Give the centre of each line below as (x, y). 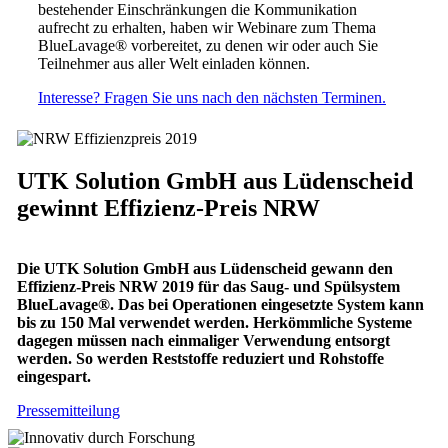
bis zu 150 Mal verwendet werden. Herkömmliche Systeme (214, 322)
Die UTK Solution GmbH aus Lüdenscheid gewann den (204, 268)
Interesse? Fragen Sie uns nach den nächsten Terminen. (212, 97)
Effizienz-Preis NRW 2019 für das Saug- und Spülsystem (208, 286)
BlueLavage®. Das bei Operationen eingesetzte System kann (220, 304)
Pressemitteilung (68, 410)
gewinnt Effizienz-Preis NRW (168, 208)
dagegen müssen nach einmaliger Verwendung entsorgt (203, 340)
